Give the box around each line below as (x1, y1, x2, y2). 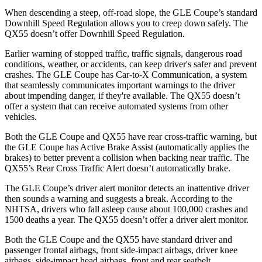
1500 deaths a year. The (5, 214, 95, 225)
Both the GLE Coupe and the (5, 234, 116, 244)
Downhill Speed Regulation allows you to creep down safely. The (5, 18, 248, 28)
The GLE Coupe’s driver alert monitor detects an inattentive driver (5, 182, 249, 193)
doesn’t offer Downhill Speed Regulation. (28, 28, 185, 39)
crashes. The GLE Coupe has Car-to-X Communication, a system (5, 69, 247, 80)
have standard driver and (139, 234, 232, 244)
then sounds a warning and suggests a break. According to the (5, 193, 232, 204)
